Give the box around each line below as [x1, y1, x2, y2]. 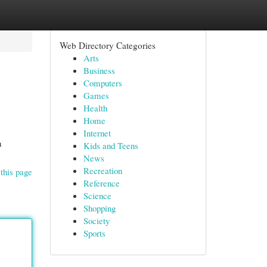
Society [83, 215, 110, 226]
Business [83, 64, 115, 76]
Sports [83, 227, 105, 239]
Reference [83, 177, 120, 189]
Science [83, 190, 111, 201]
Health [83, 102, 107, 114]
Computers [83, 77, 122, 89]
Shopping [83, 202, 116, 214]
